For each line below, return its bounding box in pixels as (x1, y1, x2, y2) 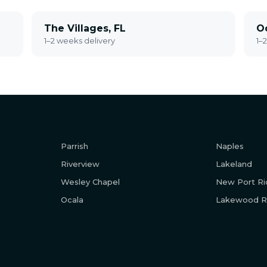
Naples (215, 141, 244, 151)
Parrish (61, 141, 89, 151)
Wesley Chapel (61, 176, 120, 187)
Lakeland (215, 159, 252, 169)
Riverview (61, 159, 100, 169)
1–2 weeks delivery (44, 35, 116, 45)
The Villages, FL (44, 22, 126, 34)
